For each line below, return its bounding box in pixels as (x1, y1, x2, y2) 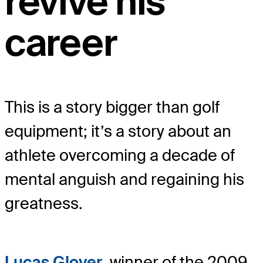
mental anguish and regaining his (5, 168, 244, 190)
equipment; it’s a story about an (5, 120, 231, 141)
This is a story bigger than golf (5, 96, 220, 117)
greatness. (5, 193, 83, 214)
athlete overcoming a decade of (5, 144, 235, 166)
